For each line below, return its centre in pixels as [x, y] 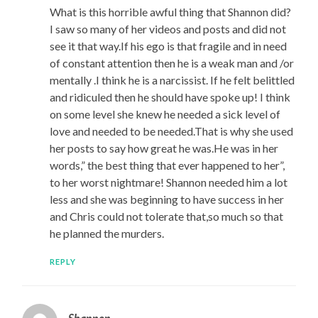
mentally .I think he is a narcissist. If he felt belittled [172, 80]
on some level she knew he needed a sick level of [165, 114]
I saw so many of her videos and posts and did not [168, 29]
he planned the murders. [106, 234]
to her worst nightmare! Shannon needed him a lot [168, 182]
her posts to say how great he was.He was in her [164, 148]
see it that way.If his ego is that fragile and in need [168, 46]
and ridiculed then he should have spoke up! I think [170, 97]
